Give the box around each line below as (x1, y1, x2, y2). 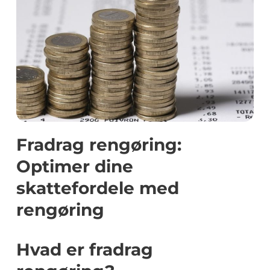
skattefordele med (16, 178, 179, 198)
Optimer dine (16, 156, 133, 177)
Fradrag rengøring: (16, 134, 181, 155)
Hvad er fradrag (16, 239, 153, 260)
